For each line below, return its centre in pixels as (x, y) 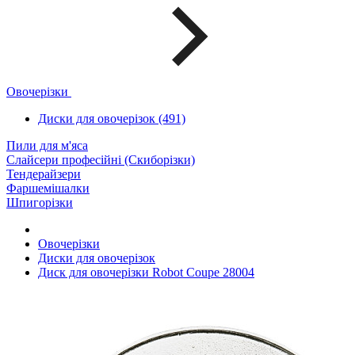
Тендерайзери (44, 174)
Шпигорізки (40, 202)
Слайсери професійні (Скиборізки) (101, 159)
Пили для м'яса (47, 145)
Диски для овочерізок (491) (112, 118)
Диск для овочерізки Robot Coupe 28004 (146, 272)
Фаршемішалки (48, 188)
